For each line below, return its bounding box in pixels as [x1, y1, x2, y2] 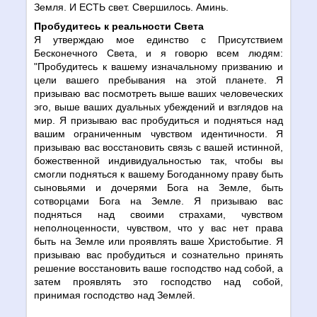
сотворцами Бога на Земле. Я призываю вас [34, 195, 283, 207]
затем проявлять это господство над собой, [34, 275, 283, 287]
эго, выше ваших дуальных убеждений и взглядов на [34, 100, 283, 113]
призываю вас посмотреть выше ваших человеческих [34, 87, 283, 99]
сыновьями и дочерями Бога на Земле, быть [34, 181, 283, 193]
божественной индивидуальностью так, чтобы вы [34, 154, 283, 166]
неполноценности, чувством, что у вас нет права [34, 221, 283, 234]
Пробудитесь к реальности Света [34, 20, 204, 32]
